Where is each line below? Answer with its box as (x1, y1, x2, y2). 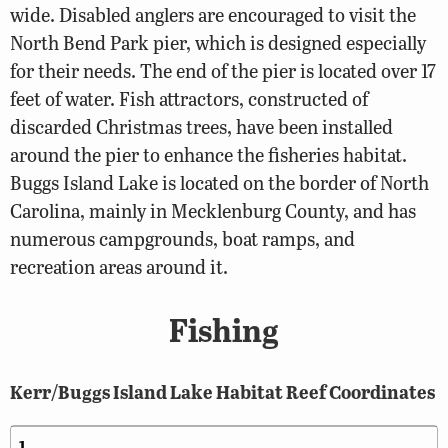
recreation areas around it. (10, 252, 228, 280)
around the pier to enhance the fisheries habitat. (10, 140, 407, 168)
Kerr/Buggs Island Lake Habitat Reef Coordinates (10, 378, 435, 405)
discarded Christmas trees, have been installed (10, 112, 393, 140)
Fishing (169, 307, 279, 353)
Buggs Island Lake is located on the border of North (10, 168, 429, 196)
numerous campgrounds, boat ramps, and (10, 224, 355, 252)
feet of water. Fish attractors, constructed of (10, 84, 368, 112)
